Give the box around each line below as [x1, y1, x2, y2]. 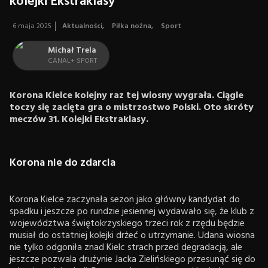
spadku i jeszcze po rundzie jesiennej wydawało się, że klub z [10, 204, 254, 220]
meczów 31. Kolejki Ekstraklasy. [10, 112, 148, 127]
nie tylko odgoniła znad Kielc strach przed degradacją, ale [10, 240, 242, 255]
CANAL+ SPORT [48, 55, 97, 67]
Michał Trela [48, 44, 96, 57]
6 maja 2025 [13, 20, 51, 32]
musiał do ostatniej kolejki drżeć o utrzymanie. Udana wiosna [10, 228, 255, 243]
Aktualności [62, 20, 102, 32]
